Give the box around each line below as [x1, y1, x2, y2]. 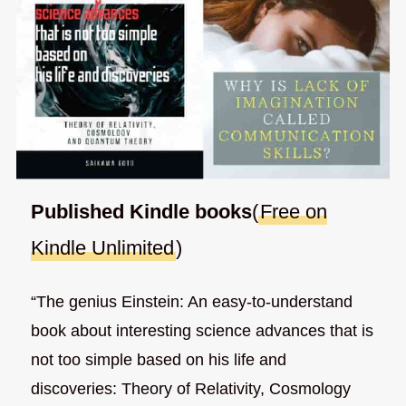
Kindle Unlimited [31, 237, 175, 260]
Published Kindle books [31, 200, 253, 224]
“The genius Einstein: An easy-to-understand [31, 292, 353, 311]
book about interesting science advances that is [31, 321, 374, 340]
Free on [260, 200, 328, 224]
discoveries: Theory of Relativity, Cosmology [31, 379, 352, 398]
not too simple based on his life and [31, 350, 287, 369]
